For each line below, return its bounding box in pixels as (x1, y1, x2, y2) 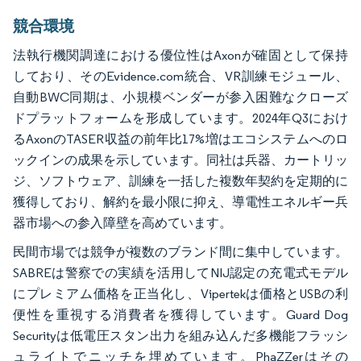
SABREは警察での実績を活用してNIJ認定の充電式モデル (13, 264, 348, 280)
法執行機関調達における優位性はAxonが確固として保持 (13, 47, 348, 63)
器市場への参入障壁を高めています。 (13, 214, 232, 230)
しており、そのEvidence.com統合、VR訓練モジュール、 (13, 68, 348, 84)
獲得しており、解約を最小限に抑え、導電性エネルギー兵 (13, 193, 348, 210)
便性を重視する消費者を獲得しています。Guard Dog (13, 306, 348, 322)
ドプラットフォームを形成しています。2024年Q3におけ (13, 110, 348, 126)
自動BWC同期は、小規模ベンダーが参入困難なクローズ (13, 89, 348, 105)
